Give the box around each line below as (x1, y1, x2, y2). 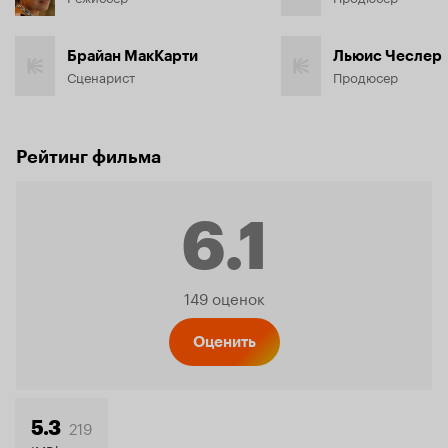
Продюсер (333, 66, 398, 86)
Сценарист (67, 66, 135, 86)
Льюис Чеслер (333, 47, 442, 65)
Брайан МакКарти (67, 47, 198, 65)
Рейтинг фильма (16, 146, 161, 168)
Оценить (192, 333, 256, 351)
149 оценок (183, 285, 265, 309)
